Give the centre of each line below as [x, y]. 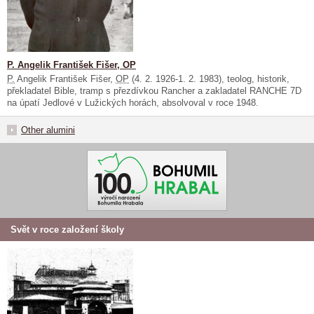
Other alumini [48, 130]
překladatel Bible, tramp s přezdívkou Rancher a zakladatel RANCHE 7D [154, 91]
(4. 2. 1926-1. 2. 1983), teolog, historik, [209, 79]
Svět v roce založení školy [67, 230]
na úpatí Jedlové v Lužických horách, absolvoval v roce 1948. [133, 103]
